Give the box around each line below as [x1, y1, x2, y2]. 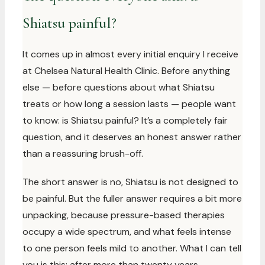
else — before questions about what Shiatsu [22, 81, 215, 93]
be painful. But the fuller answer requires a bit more [22, 192, 242, 205]
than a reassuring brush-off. [22, 147, 143, 160]
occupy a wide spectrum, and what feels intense [22, 225, 231, 238]
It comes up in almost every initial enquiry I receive [22, 48, 238, 60]
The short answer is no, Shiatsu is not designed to [22, 176, 238, 188]
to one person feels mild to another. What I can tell [22, 242, 241, 254]
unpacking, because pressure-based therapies [22, 209, 225, 221]
